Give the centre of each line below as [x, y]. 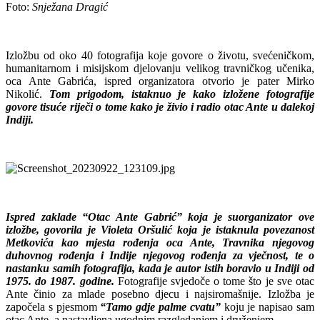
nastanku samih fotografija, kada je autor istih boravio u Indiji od [160, 268]
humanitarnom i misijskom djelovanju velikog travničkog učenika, [160, 68]
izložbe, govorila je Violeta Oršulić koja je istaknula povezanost [160, 229]
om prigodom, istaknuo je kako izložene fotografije [185, 94]
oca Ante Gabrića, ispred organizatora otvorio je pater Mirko [160, 81]
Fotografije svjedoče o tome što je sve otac [216, 281]
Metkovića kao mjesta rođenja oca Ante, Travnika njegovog [160, 242]
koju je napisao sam [267, 306]
